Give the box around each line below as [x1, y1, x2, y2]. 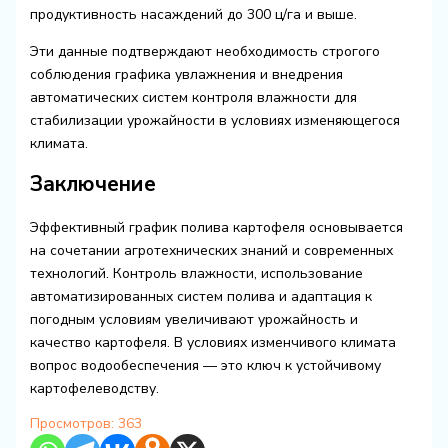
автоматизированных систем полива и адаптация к [29, 286, 372, 306]
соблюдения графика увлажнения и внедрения [29, 65, 343, 85]
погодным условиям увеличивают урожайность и [29, 309, 358, 329]
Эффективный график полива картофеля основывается [29, 217, 403, 237]
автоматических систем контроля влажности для [29, 88, 357, 108]
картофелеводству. [29, 378, 159, 398]
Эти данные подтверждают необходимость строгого [29, 42, 380, 62]
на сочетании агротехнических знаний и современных [29, 240, 393, 260]
